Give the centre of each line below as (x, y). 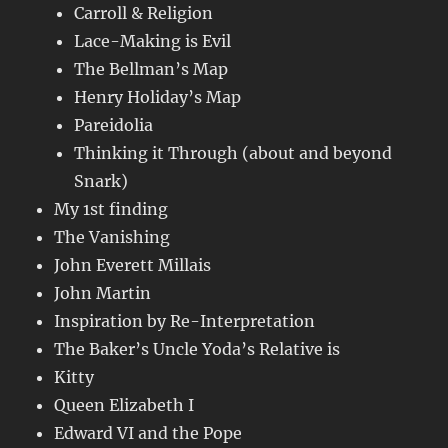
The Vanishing (112, 237)
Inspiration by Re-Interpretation (185, 321)
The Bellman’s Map (151, 69)
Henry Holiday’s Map (158, 97)
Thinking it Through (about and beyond (233, 153)
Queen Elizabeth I (124, 405)
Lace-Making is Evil (153, 41)
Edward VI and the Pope (148, 433)
